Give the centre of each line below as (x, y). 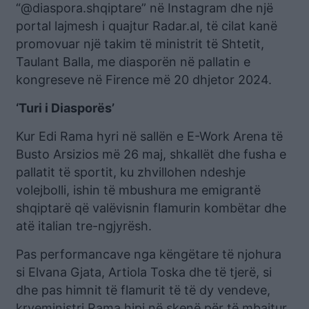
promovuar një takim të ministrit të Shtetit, (140, 44)
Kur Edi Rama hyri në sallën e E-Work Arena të (149, 137)
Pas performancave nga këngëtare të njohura (149, 255)
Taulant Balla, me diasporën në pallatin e (133, 62)
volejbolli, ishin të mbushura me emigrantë (138, 190)
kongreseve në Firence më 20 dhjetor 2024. (144, 80)
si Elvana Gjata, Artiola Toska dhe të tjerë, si (144, 272)
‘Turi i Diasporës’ (65, 108)
